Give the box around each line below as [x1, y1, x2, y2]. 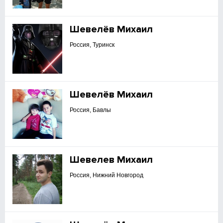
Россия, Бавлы [70, 107, 111, 113]
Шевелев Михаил [70, 154, 153, 166]
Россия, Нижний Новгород [70, 172, 144, 179]
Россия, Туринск [70, 41, 115, 48]
